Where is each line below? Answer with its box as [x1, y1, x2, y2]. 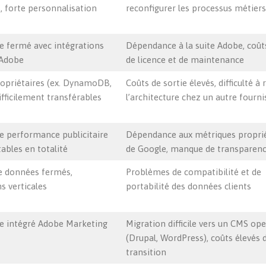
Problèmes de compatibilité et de [125, 167, 261, 177]
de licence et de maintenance [125, 55, 244, 65]
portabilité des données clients [125, 181, 251, 191]
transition [125, 247, 166, 257]
